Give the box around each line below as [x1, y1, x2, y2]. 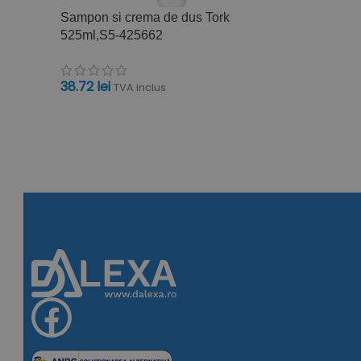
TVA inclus [114, 81, 166, 95]
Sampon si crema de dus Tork [60, 10, 230, 25]
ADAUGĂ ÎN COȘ [70, 105, 153, 121]
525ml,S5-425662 [60, 28, 163, 43]
